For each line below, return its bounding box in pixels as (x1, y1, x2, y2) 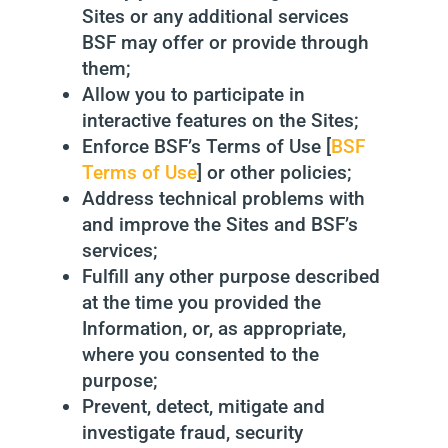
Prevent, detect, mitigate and (81, 395, 325, 418)
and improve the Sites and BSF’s (81, 213, 358, 236)
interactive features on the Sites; (81, 109, 359, 132)
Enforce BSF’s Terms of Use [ (81, 135, 331, 158)
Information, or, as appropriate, (81, 317, 346, 340)
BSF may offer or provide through (81, 31, 369, 54)
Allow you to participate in (81, 83, 305, 106)
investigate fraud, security (81, 421, 303, 444)
